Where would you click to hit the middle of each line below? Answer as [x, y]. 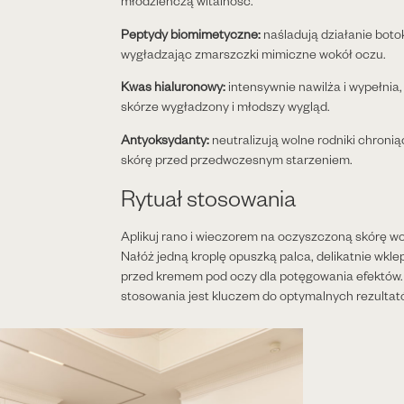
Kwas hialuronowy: [174, 87]
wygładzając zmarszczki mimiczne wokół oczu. [254, 54]
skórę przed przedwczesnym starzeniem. [237, 160]
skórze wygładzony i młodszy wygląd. [226, 106]
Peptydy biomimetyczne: [191, 34]
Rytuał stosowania [209, 197]
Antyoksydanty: [165, 140]
